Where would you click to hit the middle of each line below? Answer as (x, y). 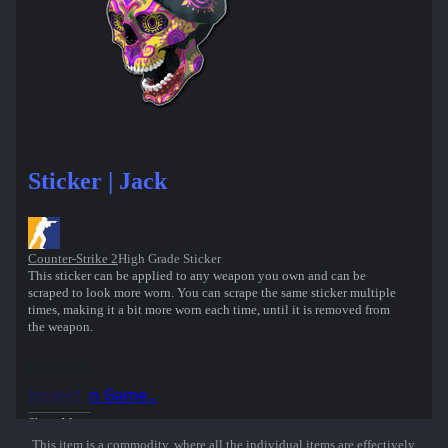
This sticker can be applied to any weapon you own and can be (197, 276)
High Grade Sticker (169, 259)
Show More (59, 423)
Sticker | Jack (97, 181)
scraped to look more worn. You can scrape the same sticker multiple (212, 293)
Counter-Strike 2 (73, 259)
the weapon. (60, 327)
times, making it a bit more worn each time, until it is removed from (209, 310)
